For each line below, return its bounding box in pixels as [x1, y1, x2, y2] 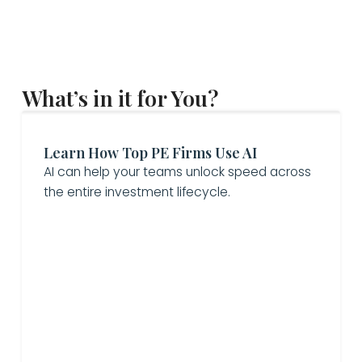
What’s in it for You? [21, 83, 218, 113]
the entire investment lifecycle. [43, 183, 230, 200]
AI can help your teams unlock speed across [43, 162, 311, 180]
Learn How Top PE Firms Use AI [43, 142, 257, 162]
